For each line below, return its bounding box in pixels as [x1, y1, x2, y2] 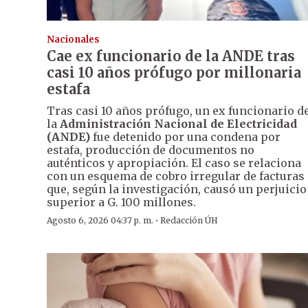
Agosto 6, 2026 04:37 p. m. [47, 215, 153, 226]
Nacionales [47, 34, 100, 46]
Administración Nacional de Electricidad [60, 117, 297, 131]
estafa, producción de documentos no [47, 143, 254, 157]
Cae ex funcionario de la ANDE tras [47, 47, 295, 65]
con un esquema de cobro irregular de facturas [47, 169, 305, 184]
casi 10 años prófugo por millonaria [47, 64, 301, 82]
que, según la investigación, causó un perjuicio [47, 182, 307, 197]
